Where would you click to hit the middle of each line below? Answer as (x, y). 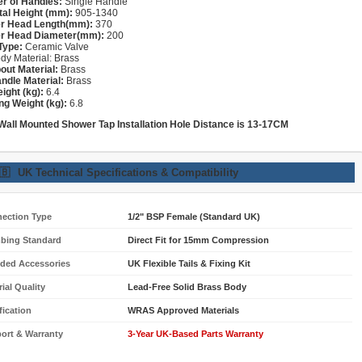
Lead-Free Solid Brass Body (187, 286)
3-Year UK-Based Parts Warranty (196, 333)
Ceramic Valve (56, 46)
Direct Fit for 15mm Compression (198, 240)
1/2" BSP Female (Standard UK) (194, 216)
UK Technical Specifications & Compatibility (128, 172)
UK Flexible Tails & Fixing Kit (189, 263)
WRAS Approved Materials (183, 310)
